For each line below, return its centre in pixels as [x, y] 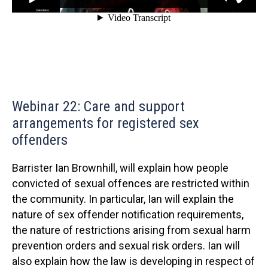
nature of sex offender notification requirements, [128, 214]
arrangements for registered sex [106, 123]
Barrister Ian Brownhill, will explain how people [120, 167]
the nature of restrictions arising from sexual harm [131, 230]
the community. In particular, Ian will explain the [123, 199]
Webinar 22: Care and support [98, 106]
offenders [40, 140]
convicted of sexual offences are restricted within [131, 183]
